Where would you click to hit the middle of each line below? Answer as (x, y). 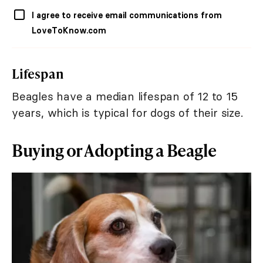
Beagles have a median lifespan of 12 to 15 (125, 97)
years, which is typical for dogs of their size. (127, 113)
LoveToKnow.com (69, 31)
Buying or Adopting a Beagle (114, 150)
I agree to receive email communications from (127, 16)
